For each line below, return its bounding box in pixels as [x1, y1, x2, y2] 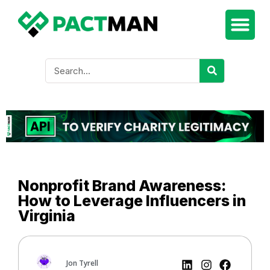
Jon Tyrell [66, 257, 98, 268]
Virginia [18, 206, 75, 225]
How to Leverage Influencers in [18, 191, 246, 210]
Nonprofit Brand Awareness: [18, 176, 226, 195]
